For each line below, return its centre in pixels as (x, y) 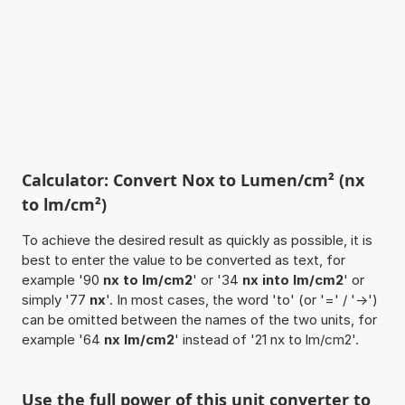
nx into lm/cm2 (292, 279)
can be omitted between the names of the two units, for (199, 319)
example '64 (62, 339)
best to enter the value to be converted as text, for (183, 259)
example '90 (62, 279)
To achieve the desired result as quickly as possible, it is (197, 240)
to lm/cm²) (64, 204)
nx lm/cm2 (139, 339)
